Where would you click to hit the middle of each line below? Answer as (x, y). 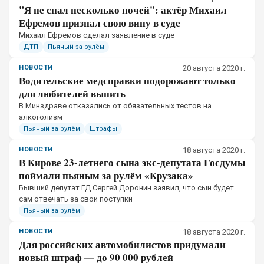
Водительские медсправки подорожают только (127, 80)
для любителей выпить (72, 93)
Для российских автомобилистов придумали (122, 244)
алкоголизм (41, 117)
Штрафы (103, 129)
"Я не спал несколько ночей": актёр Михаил (123, 10)
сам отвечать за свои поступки (76, 199)
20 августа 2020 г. (214, 68)
